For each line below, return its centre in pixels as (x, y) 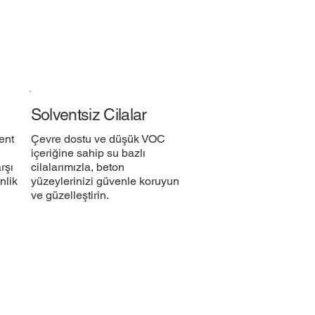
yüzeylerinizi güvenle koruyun (105, 181)
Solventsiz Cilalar (89, 114)
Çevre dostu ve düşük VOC (98, 139)
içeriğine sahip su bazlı (89, 153)
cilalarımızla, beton (78, 167)
